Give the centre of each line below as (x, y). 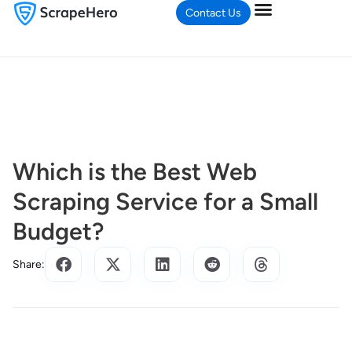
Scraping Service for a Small (165, 202)
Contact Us (213, 13)
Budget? (58, 231)
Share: (29, 264)
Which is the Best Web (135, 172)
